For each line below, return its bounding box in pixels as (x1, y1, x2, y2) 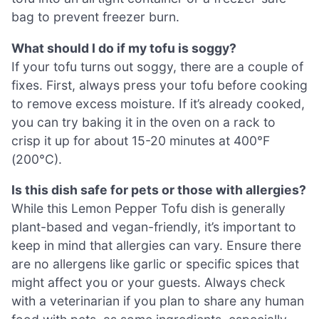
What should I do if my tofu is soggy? (11, 40, 236, 56)
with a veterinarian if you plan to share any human (11, 293, 304, 309)
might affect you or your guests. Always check (11, 275, 286, 291)
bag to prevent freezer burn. (11, 9, 179, 25)
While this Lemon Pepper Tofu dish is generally (11, 201, 286, 216)
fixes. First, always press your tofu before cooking (11, 77, 308, 93)
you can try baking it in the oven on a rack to (11, 114, 276, 130)
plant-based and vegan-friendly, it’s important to (11, 219, 296, 235)
